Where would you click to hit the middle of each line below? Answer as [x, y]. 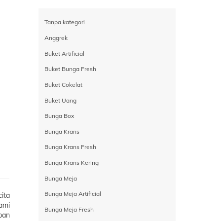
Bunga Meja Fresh [69, 209]
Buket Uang [60, 100]
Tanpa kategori [64, 22]
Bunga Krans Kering [71, 163]
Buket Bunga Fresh [70, 69]
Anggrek [56, 38]
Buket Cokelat [63, 84]
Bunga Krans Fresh [70, 147]
